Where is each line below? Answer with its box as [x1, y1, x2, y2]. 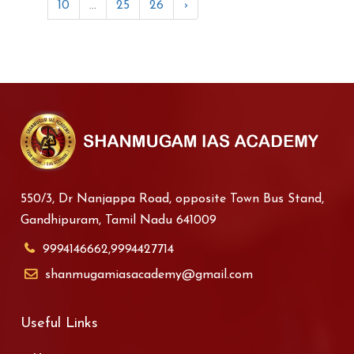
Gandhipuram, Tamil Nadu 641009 [21, 214, 217, 228]
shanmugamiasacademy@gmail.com [45, 269, 254, 282]
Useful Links [21, 316, 99, 332]
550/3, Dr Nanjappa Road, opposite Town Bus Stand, [21, 193, 325, 206]
